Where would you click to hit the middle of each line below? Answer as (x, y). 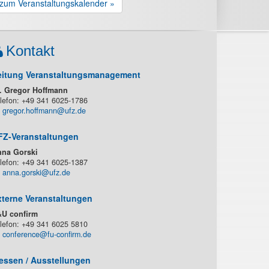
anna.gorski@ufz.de (36, 172)
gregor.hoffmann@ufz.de (44, 110)
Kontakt (30, 51)
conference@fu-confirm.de (47, 234)
